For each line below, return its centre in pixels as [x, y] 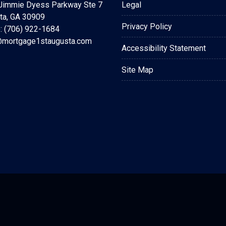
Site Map [137, 70]
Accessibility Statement [164, 48]
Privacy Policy [147, 26]
